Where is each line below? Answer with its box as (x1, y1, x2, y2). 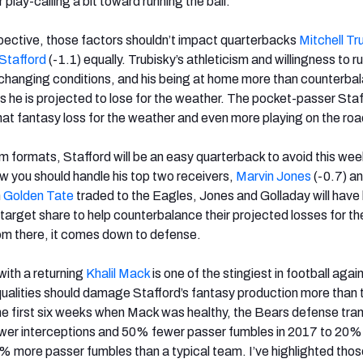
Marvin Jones (236, 169, 311, 183)
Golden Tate (3, 188, 74, 203)
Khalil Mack (86, 266, 150, 280)
